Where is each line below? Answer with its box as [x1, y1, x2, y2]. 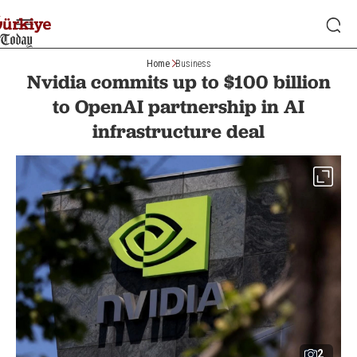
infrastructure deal [92, 120, 265, 143]
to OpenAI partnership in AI [53, 95, 304, 118]
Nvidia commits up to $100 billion [26, 70, 331, 93]
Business [175, 57, 211, 69]
